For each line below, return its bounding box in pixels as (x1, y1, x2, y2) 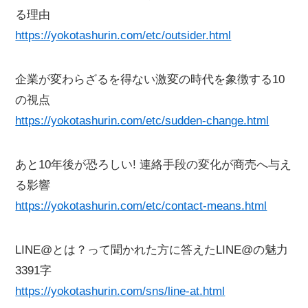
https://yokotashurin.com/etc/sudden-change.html (15, 114, 269, 128)
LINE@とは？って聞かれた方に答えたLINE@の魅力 (15, 243, 289, 257)
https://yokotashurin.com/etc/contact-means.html (15, 199, 267, 213)
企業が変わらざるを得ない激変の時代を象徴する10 (15, 73, 285, 87)
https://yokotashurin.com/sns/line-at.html (15, 285, 225, 298)
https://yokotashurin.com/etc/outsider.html (15, 29, 232, 43)
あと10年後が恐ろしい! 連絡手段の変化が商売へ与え (15, 158, 292, 172)
